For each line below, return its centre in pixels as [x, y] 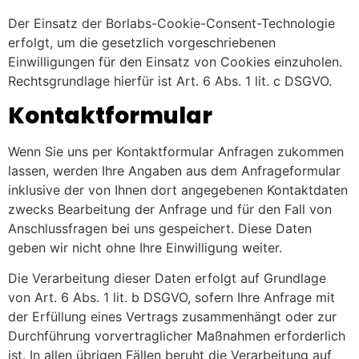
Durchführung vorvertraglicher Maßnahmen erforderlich [177, 336]
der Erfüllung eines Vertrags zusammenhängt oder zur [172, 317]
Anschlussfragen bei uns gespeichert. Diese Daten [160, 228]
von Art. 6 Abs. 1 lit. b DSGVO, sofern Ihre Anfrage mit [171, 298]
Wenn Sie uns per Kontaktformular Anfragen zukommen [176, 151]
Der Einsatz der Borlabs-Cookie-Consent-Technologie [171, 24]
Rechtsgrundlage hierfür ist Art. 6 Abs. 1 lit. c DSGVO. [170, 81]
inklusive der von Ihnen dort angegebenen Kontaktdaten [178, 190]
